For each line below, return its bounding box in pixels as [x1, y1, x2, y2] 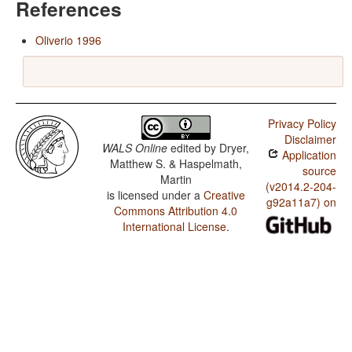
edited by [167, 140, 220, 156]
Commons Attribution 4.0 [114, 203, 238, 219]
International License [122, 218, 226, 235]
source [302, 163, 336, 179]
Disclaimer [284, 131, 336, 148]
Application [278, 147, 336, 163]
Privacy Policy [267, 115, 336, 132]
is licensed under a [106, 187, 203, 203]
